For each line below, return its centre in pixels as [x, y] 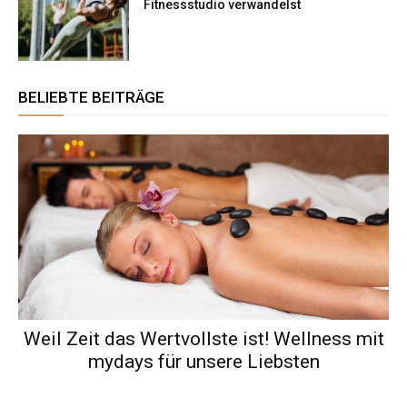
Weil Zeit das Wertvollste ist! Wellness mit [203, 338]
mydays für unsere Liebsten [203, 361]
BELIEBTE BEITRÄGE [91, 97]
